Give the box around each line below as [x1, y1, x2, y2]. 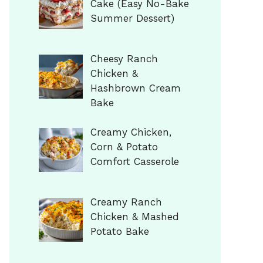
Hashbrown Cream [90, 82, 181, 94]
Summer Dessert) [90, 12, 174, 25]
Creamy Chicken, [90, 126, 171, 139]
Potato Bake [90, 225, 149, 237]
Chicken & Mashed [90, 210, 179, 222]
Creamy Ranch [90, 195, 162, 208]
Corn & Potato [90, 141, 158, 153]
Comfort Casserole [90, 156, 179, 168]
